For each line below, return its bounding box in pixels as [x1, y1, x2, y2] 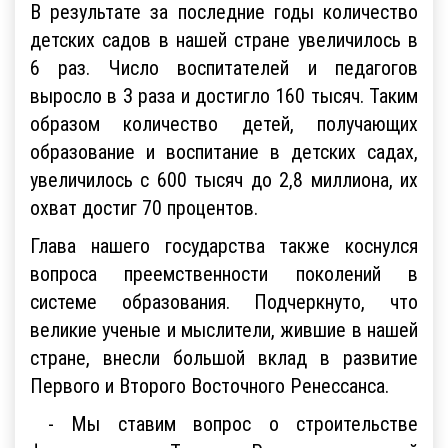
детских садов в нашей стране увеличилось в [30, 25, 418, 51]
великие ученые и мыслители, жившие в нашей [30, 315, 418, 341]
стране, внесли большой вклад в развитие [30, 343, 418, 369]
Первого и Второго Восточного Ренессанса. [30, 371, 389, 397]
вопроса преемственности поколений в [30, 259, 418, 285]
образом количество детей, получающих [30, 109, 418, 135]
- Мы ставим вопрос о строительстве [30, 409, 418, 435]
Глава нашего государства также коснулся [30, 231, 418, 257]
